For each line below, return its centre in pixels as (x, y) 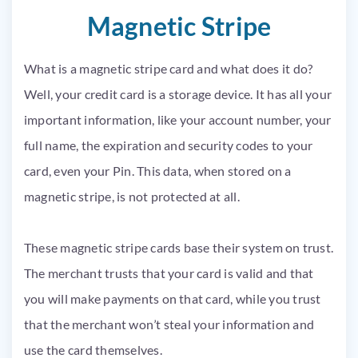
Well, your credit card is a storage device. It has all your (178, 94)
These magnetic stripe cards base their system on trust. (179, 247)
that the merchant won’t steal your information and (169, 324)
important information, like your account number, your (178, 119)
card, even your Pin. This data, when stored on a (158, 171)
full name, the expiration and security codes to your (169, 145)
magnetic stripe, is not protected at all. (132, 196)
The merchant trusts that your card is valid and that (169, 273)
